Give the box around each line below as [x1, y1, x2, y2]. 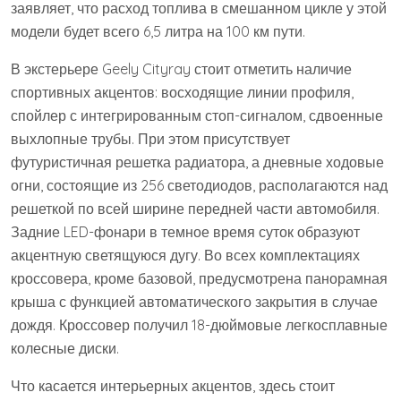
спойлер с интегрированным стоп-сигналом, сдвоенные [11, 107, 383, 125]
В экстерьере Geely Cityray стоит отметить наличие [11, 60, 352, 79]
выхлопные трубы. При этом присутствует [11, 130, 290, 149]
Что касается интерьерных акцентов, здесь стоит [11, 377, 335, 396]
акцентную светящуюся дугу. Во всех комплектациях [11, 246, 360, 265]
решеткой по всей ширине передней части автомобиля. [11, 200, 380, 218]
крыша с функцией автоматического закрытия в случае [11, 293, 378, 311]
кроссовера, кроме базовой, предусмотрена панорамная [11, 269, 388, 288]
